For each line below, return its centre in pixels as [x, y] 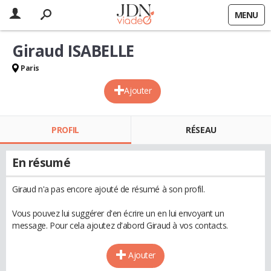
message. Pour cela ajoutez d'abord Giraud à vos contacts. [120, 225]
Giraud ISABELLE [73, 51]
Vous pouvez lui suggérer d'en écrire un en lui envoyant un [118, 213]
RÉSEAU [201, 130]
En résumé [41, 163]
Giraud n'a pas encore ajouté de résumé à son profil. [109, 189]
